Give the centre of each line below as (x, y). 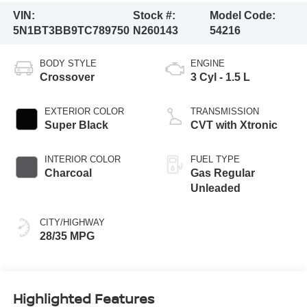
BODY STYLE (68, 63)
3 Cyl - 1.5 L (220, 77)
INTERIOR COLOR (82, 159)
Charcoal (68, 173)
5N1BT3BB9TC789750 (71, 31)
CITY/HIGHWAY (72, 222)
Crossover (67, 77)
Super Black (76, 125)
